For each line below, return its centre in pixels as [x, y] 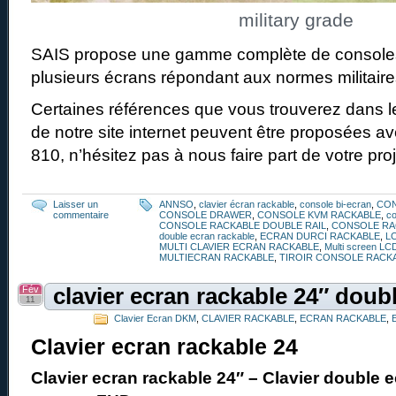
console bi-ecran [335, 204]
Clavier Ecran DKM [155, 318]
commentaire [81, 214]
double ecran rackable [207, 236]
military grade [296, 19]
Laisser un [76, 204]
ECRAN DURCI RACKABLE [320, 236]
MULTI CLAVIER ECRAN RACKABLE [239, 246]
